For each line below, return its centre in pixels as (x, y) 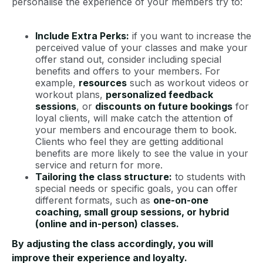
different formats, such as (94, 200)
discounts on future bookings (164, 107)
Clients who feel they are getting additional (129, 142)
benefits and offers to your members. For (128, 71)
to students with (209, 177)
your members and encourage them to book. (136, 130)
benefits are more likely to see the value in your (142, 154)
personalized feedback (159, 95)
